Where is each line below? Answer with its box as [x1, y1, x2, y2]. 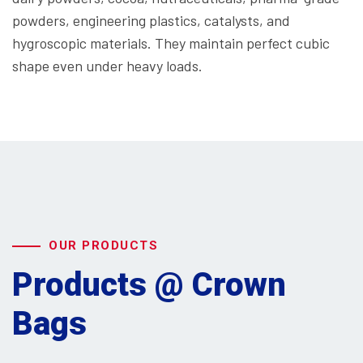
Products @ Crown [12, 266, 286, 305]
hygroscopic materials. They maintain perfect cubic [12, 33, 330, 52]
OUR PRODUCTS [49, 238, 158, 254]
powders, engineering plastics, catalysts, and [12, 11, 290, 29]
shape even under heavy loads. [12, 56, 203, 75]
